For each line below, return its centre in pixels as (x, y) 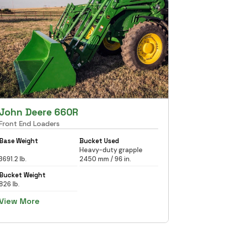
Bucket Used (99, 141)
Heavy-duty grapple (111, 150)
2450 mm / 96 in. (105, 159)
